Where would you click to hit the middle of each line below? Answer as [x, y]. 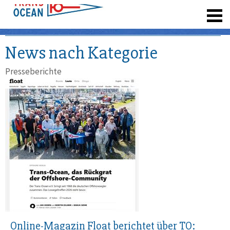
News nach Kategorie [81, 53]
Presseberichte [33, 71]
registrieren [152, 10]
